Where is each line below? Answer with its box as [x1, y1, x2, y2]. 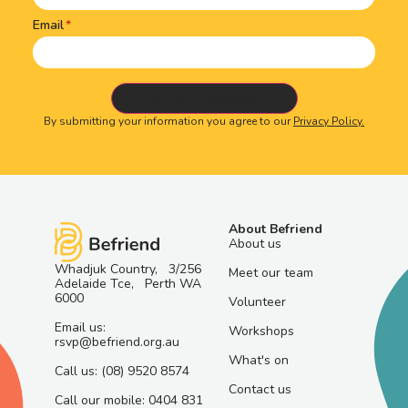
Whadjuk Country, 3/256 [55, 260, 201, 279]
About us [229, 234, 282, 252]
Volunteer [229, 292, 287, 311]
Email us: [55, 319, 106, 337]
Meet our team [229, 263, 314, 281]
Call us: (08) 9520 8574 [55, 362, 189, 381]
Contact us [229, 380, 292, 398]
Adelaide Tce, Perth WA [55, 275, 201, 293]
